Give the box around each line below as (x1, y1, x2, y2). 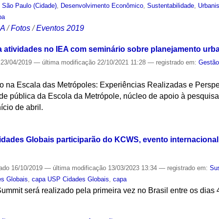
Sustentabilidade (147, 2, 195, 10)
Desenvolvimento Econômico (61, 2, 144, 10)
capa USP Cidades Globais (32, 175, 109, 183)
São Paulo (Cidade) (2, 2, 57, 10)
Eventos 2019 (36, 24, 85, 33)
